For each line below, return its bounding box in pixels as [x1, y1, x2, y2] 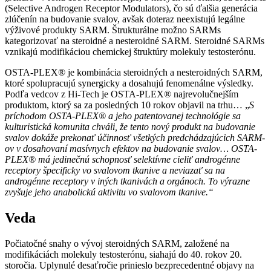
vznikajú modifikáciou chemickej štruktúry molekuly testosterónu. [5, 47, 256, 57]
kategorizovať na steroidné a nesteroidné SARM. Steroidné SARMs [5, 36, 264, 47]
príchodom [5, 111, 49, 122]
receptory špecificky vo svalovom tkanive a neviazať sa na [5, 165, 225, 176]
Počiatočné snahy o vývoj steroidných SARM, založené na [5, 238, 229, 249]
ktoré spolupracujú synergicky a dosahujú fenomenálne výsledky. [5, 78, 253, 89]
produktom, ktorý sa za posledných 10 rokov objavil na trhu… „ [5, 100, 249, 111]
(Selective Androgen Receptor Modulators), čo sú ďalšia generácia [5, 3, 258, 14]
